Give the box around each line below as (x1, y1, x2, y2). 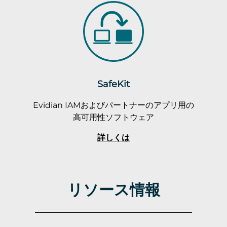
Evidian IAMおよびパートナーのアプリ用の (33, 100, 194, 110)
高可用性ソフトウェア (73, 112, 154, 122)
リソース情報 (67, 179, 160, 199)
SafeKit (97, 78, 130, 90)
